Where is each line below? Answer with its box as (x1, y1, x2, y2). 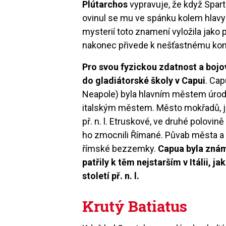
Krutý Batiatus (82, 196, 188, 216)
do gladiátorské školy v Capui (82, 75, 206, 86)
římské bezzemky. (82, 143, 158, 154)
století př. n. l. (82, 170, 140, 181)
